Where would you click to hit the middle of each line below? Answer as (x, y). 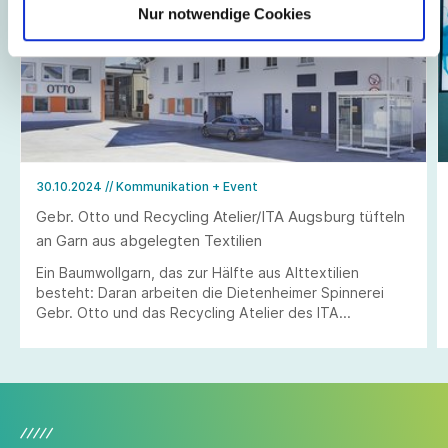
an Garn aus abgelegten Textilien (149, 240)
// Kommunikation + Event (181, 186)
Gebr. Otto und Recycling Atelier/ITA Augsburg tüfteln (220, 216)
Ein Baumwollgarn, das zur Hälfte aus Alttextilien (197, 272)
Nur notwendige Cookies (224, 13)
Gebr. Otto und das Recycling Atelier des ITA (187, 312)
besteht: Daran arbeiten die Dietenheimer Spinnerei (210, 292)
